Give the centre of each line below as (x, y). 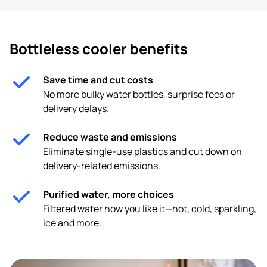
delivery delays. (76, 109)
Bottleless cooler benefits (99, 49)
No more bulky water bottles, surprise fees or (139, 94)
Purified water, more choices (108, 195)
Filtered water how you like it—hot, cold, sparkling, (150, 209)
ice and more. (72, 223)
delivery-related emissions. (102, 166)
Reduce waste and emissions (110, 137)
